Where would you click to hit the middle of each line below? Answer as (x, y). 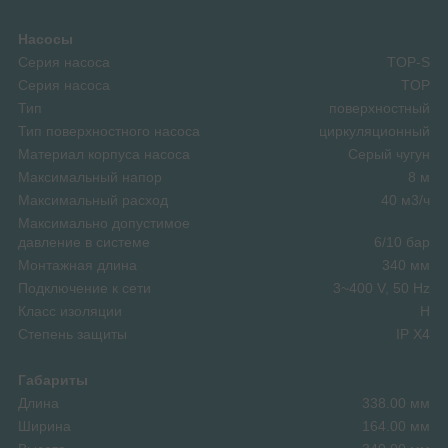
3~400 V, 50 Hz (381, 287)
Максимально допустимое (104, 222)
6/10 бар (402, 241)
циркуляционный (374, 130)
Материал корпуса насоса (104, 153)
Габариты (53, 379)
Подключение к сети (84, 287)
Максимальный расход (93, 199)
